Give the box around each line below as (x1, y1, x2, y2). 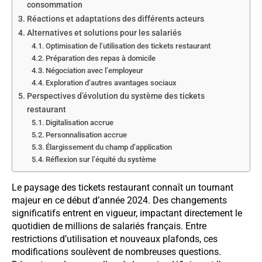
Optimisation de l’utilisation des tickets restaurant (46, 41, 211, 50)
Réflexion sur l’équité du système (46, 154, 157, 164)
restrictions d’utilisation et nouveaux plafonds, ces (12, 233, 218, 244)
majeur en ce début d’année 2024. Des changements (12, 194, 227, 206)
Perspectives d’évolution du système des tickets (26, 91, 205, 101)
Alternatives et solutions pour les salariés (26, 27, 181, 38)
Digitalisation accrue (46, 118, 114, 127)
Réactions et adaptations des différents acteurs (26, 13, 204, 24)
